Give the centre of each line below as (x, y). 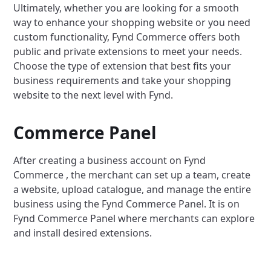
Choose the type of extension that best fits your (122, 66)
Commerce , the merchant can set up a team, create (132, 175)
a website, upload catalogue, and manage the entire (132, 190)
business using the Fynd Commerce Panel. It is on (127, 204)
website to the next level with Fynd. (93, 95)
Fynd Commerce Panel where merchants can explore (134, 219)
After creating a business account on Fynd (110, 161)
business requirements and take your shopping (122, 81)
